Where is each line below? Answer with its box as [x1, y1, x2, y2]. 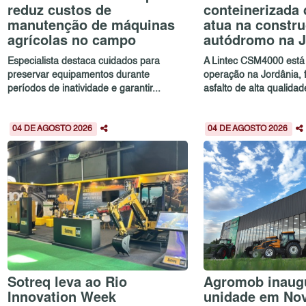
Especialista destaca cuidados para [8, 56, 161, 66]
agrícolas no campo [8, 29, 137, 50]
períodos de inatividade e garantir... [8, 83, 161, 94]
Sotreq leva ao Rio [8, 271, 128, 292]
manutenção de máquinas [8, 14, 176, 35]
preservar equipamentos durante [8, 70, 150, 80]
